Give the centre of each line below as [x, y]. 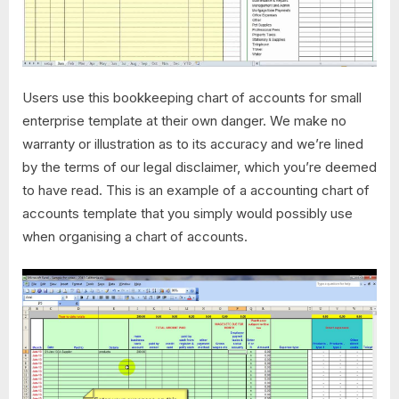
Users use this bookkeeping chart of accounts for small [192, 98]
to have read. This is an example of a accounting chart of [196, 191]
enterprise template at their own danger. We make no [184, 121]
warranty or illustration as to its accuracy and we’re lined [193, 144]
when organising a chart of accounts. [135, 237]
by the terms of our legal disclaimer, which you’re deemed [199, 167]
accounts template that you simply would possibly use [187, 214]
